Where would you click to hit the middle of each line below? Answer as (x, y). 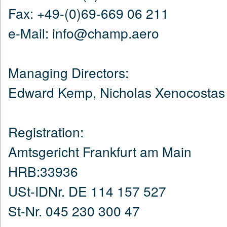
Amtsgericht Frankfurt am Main (100, 151)
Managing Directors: (68, 72)
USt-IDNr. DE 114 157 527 (87, 191)
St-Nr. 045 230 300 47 (74, 210)
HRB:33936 (43, 171)
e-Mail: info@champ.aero (84, 32)
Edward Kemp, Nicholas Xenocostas (117, 92)
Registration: (46, 131)
